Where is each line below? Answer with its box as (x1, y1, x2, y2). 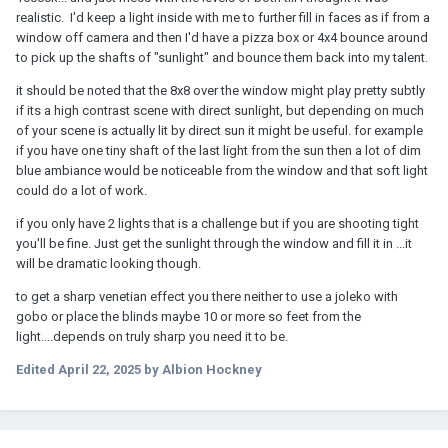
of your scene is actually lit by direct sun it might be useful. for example (16, 123, 423, 139)
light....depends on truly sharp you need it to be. (16, 329, 288, 345)
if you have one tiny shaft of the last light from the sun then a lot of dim (16, 143, 421, 159)
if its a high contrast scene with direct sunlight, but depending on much (16, 103, 424, 119)
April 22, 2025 (58, 362, 141, 378)
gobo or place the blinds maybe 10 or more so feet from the (16, 309, 361, 325)
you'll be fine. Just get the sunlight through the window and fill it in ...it (16, 236, 412, 252)
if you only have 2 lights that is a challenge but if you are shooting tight (16, 216, 419, 232)
